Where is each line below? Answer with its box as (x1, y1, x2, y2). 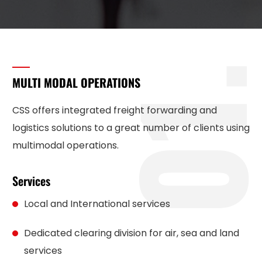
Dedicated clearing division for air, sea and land (23, 226, 239, 240)
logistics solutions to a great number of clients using (12, 121, 250, 135)
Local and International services (23, 197, 170, 211)
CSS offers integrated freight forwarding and (12, 104, 217, 117)
